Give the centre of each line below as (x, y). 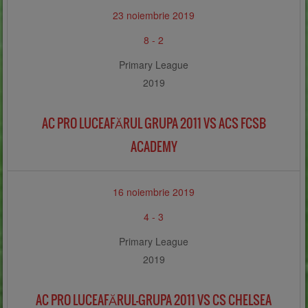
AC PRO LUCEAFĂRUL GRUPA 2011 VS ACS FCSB (154, 124)
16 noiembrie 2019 (154, 192)
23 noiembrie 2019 (154, 15)
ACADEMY (154, 147)
